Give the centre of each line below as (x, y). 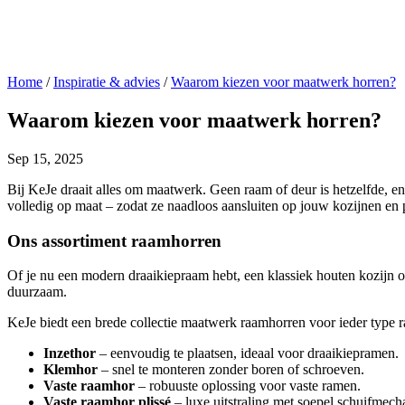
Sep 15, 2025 (45, 158)
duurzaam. (37, 292)
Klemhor (71, 370)
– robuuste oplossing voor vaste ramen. (248, 386)
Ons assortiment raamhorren (114, 240)
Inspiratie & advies (107, 82)
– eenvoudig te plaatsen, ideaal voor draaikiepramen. (247, 353)
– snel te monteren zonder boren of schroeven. (231, 370)
